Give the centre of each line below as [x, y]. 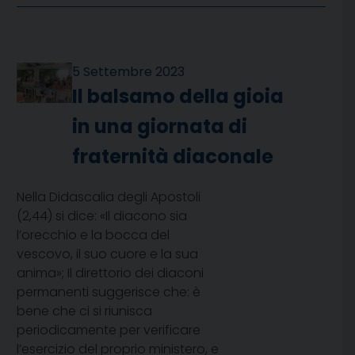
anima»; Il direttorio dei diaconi [110, 273]
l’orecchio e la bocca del [93, 235]
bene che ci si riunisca [84, 311]
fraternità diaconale [173, 157]
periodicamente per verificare [109, 330]
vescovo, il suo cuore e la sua [107, 254]
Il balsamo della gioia [178, 97]
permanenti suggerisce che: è [109, 292]
